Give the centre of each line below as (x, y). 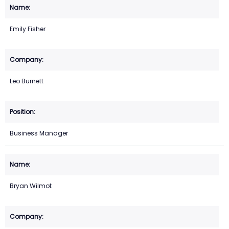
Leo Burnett (27, 81)
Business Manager (39, 133)
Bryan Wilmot (31, 186)
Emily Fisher (28, 29)
